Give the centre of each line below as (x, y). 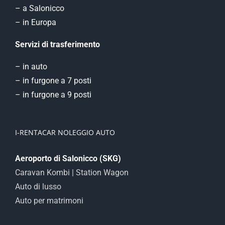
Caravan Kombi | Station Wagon (72, 173)
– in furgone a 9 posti (53, 95)
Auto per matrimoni (49, 201)
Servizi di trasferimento (58, 45)
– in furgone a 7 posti (53, 81)
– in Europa (36, 23)
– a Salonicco (40, 9)
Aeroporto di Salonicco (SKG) (68, 159)
